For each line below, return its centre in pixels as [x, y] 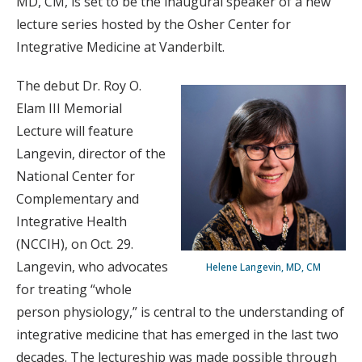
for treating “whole [74, 289]
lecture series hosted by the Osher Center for [154, 24]
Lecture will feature [75, 131]
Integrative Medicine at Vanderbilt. [120, 47]
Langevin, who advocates [92, 267]
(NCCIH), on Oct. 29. [75, 244]
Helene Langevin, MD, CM [263, 267]
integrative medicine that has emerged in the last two [177, 335]
